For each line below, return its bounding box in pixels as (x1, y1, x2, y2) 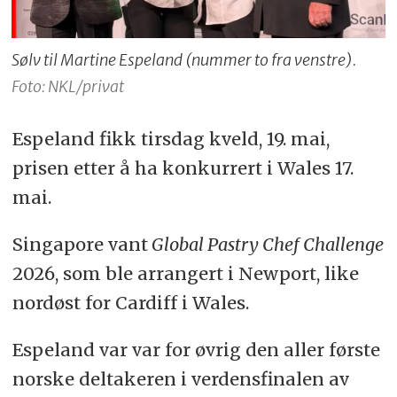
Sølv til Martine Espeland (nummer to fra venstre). (12, 50, 357, 71)
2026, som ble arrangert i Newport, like (12, 262, 359, 285)
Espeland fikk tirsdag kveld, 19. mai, (12, 128, 334, 151)
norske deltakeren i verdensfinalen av (12, 368, 349, 391)
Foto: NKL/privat (12, 76, 125, 97)
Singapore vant (12, 233, 148, 256)
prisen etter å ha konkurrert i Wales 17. (12, 157, 354, 180)
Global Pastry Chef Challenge (147, 233, 384, 256)
